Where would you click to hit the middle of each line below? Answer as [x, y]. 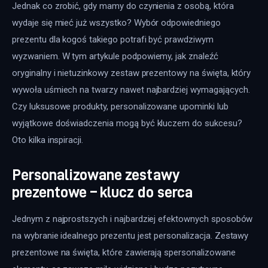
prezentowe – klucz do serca [102, 191]
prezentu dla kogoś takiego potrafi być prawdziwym [114, 40]
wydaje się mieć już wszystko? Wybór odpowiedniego [118, 23]
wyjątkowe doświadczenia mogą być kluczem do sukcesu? [128, 124]
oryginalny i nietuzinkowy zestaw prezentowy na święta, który [133, 73]
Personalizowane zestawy [96, 174]
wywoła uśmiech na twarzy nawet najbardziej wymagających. [132, 90]
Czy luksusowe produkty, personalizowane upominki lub [121, 107]
